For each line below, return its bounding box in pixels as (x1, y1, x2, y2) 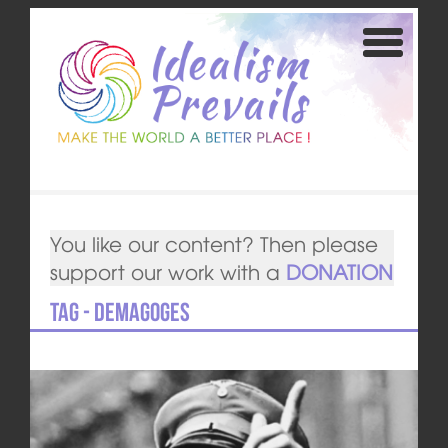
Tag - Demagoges (49, 298, 190, 327)
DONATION (285, 257, 393, 287)
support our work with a (49, 257, 286, 287)
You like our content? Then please (49, 229, 378, 259)
